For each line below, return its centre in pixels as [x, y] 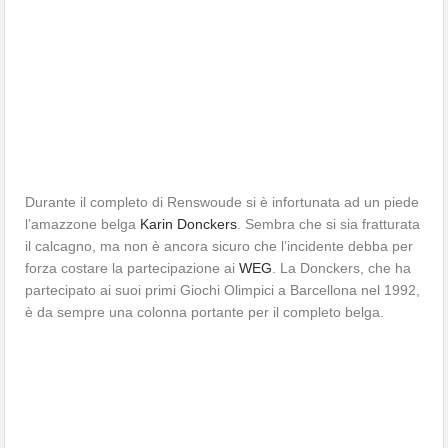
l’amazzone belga [83, 223]
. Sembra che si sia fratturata [329, 223]
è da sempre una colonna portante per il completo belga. [205, 311]
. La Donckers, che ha [342, 267]
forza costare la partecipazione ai [132, 267]
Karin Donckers [189, 223]
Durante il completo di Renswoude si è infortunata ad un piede [222, 201]
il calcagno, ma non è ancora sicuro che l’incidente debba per [219, 245]
